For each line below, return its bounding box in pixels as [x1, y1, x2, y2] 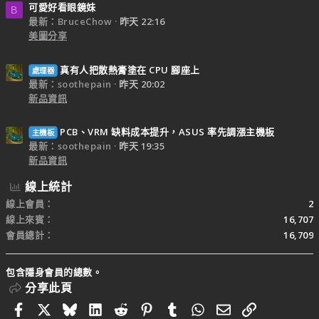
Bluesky [75, 299, 122, 316]
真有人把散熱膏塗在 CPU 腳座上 [60, 63, 200, 76]
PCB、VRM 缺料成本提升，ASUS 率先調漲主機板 [60, 125, 275, 139]
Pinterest [152, 299, 206, 316]
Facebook [24, 299, 82, 316]
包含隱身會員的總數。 [6, 266, 102, 279]
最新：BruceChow [28, 15, 112, 28]
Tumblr [178, 299, 224, 316]
